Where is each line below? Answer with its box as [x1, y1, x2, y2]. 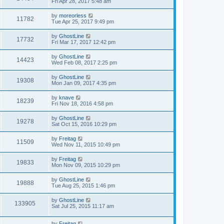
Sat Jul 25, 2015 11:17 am [51, 203, 114, 209]
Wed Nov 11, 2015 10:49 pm [51, 141, 120, 147]
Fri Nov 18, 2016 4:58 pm [51, 100, 113, 106]
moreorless [59, 12, 86, 18]
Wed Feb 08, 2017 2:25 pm [51, 59, 117, 65]
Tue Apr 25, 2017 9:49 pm [51, 18, 114, 24]
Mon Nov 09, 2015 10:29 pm [51, 162, 120, 168]
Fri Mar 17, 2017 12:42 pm [51, 39, 115, 45]
